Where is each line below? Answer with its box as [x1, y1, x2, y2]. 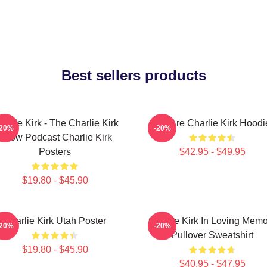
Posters [39, 147, 71, 157]
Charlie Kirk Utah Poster [4, 216, 106, 226]
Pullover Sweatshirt [171, 230, 253, 240]
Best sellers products [61, 67, 206, 83]
